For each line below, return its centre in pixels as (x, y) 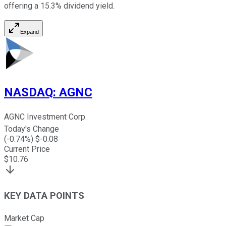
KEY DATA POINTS (44, 196)
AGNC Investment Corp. (45, 117)
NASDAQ (29, 92)
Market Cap (24, 218)
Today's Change (32, 129)
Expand (30, 32)
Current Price (27, 149)
